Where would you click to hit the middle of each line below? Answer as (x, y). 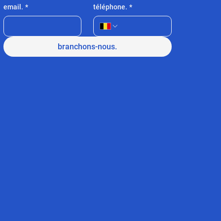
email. (13, 7)
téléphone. (110, 7)
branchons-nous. (88, 47)
